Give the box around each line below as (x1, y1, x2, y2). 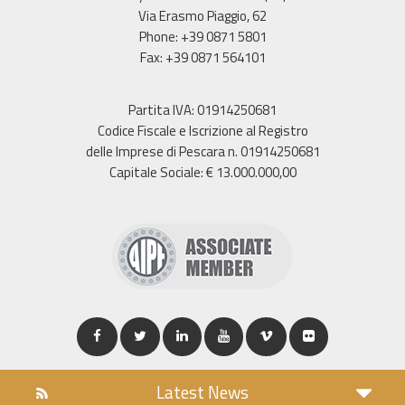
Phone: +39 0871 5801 (138, 25, 267, 47)
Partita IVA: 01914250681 (128, 99, 277, 120)
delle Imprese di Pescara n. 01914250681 (85, 140, 320, 162)
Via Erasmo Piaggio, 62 (138, 5, 267, 26)
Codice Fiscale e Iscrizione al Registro (97, 119, 308, 141)
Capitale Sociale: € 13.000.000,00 (108, 161, 297, 183)
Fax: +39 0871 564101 (139, 46, 266, 68)
